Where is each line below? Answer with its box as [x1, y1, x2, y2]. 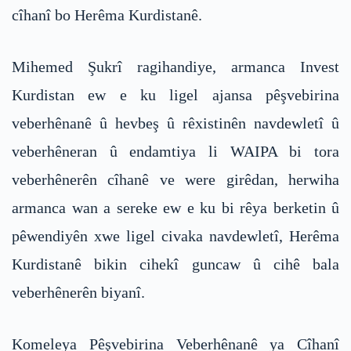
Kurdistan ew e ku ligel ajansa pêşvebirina [12, 86, 339, 104]
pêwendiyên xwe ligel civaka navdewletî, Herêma [12, 227, 339, 245]
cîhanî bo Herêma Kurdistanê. [12, 6, 202, 24]
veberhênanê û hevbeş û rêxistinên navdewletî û [12, 114, 339, 132]
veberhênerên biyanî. [12, 284, 145, 302]
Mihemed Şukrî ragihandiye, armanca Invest [12, 58, 339, 76]
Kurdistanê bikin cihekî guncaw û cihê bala [12, 255, 339, 273]
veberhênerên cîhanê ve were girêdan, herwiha [12, 171, 339, 189]
